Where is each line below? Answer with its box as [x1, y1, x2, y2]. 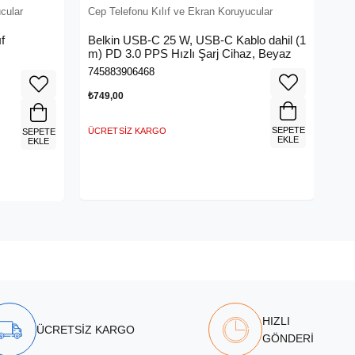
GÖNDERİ [262, 332, 314, 345]
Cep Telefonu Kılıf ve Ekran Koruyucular [88, 6, 273, 18]
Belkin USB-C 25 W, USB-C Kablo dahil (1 [88, 33, 306, 48]
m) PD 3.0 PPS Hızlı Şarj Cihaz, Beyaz [88, 47, 292, 61]
